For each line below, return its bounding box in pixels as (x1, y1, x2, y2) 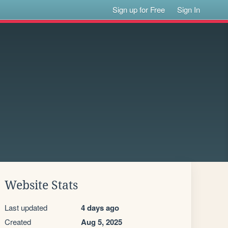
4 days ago (81, 202, 119, 213)
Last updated (5, 202, 47, 213)
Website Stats (5, 179, 78, 192)
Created (5, 216, 31, 227)
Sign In (177, 4, 201, 15)
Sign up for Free (112, 4, 165, 15)
